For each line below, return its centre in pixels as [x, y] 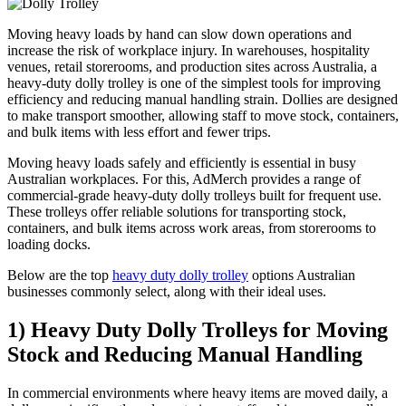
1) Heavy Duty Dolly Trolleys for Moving [198, 329]
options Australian [302, 275]
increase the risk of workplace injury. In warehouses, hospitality [188, 50]
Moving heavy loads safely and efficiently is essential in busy [182, 162]
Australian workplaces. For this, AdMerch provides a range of [184, 179]
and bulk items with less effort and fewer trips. [139, 131]
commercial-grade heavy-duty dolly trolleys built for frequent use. [194, 195]
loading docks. [49, 244]
